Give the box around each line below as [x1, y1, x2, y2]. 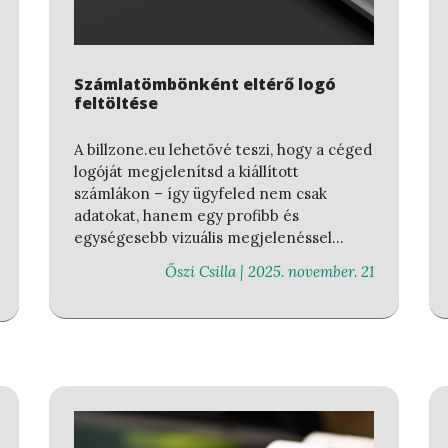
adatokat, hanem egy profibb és [74, 205, 299, 225]
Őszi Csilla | [165, 262, 248, 281]
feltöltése [74, 91, 158, 114]
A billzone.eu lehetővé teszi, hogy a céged [74, 139, 372, 159]
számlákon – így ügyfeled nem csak [74, 183, 327, 203]
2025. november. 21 [248, 262, 374, 281]
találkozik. [74, 249, 149, 269]
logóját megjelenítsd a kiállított [74, 161, 299, 181]
